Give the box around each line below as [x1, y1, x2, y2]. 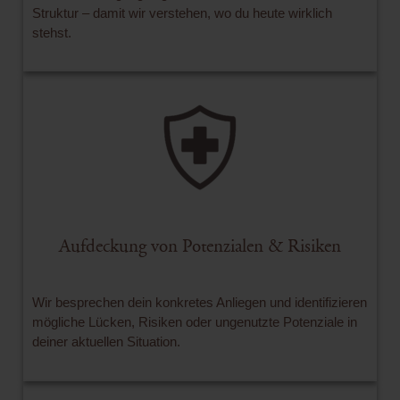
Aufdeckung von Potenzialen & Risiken [59, 236, 341, 258]
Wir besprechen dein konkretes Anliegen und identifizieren [32, 295, 367, 311]
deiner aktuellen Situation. [32, 334, 180, 350]
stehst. [32, 24, 71, 40]
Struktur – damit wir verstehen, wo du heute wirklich [32, 4, 332, 21]
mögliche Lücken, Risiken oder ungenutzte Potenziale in [32, 314, 357, 330]
